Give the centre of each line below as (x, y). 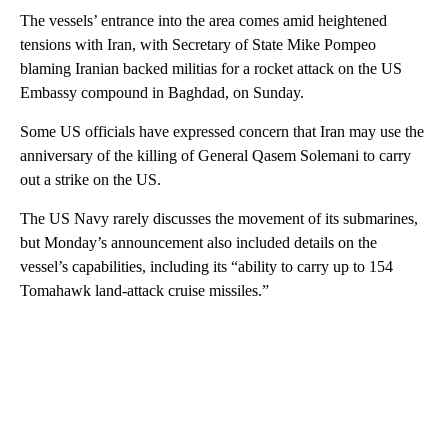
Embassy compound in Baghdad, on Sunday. (162, 92)
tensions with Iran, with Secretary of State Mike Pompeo (198, 44)
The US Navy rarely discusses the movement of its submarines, (219, 218)
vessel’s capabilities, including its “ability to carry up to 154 (206, 266)
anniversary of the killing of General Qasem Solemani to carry (215, 155)
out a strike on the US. (90, 179)
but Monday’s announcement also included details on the (198, 242)
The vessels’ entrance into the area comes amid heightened (203, 20)
